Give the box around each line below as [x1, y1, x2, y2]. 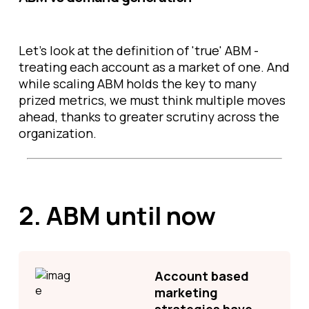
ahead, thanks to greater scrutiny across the [19, 108, 279, 125]
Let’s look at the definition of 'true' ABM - [19, 42, 259, 59]
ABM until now [46, 199, 216, 232]
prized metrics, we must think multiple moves [19, 92, 286, 108]
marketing [154, 284, 218, 301]
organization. [19, 125, 97, 141]
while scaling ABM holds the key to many [19, 75, 257, 92]
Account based [154, 268, 249, 284]
